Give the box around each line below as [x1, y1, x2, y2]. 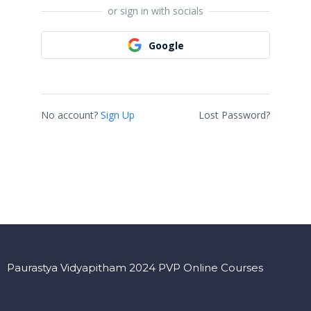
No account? [41, 108, 98, 122]
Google [148, 38, 184, 52]
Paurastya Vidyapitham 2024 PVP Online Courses [7, 261, 263, 274]
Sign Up [101, 108, 135, 122]
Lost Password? [199, 108, 270, 122]
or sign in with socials [108, 4, 203, 18]
